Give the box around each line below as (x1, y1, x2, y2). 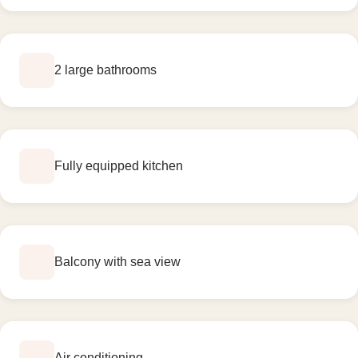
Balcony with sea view (54, 255, 181, 269)
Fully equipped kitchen (54, 159, 183, 173)
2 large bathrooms (54, 63, 157, 78)
